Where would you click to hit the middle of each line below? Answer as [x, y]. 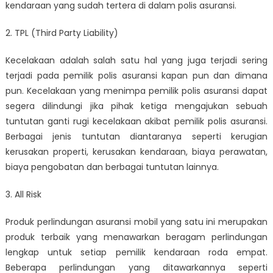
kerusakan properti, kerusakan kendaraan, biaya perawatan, [136, 151]
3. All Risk [23, 194]
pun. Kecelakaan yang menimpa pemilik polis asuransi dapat [136, 90]
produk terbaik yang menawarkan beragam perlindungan [136, 237]
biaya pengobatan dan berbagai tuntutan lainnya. [112, 167]
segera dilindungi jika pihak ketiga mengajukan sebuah [136, 106]
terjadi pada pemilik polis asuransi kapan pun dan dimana [136, 75]
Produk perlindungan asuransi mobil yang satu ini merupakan [136, 222]
